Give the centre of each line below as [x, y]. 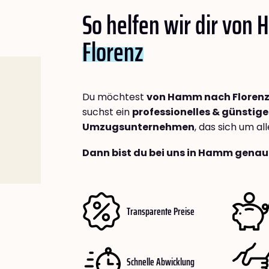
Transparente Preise [161, 211]
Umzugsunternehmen [138, 127]
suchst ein [107, 112]
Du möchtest [114, 97]
